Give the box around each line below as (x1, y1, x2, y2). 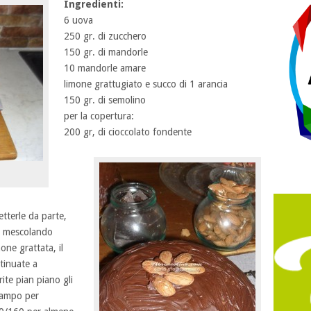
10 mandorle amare (63, 62, 146, 74)
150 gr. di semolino (63, 94, 146, 106)
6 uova (63, 15, 93, 26)
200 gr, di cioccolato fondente (63, 126, 192, 137)
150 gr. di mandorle (63, 47, 148, 58)
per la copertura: (63, 110, 134, 121)
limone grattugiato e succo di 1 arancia (63, 78, 228, 90)
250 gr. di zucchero (63, 31, 146, 42)
